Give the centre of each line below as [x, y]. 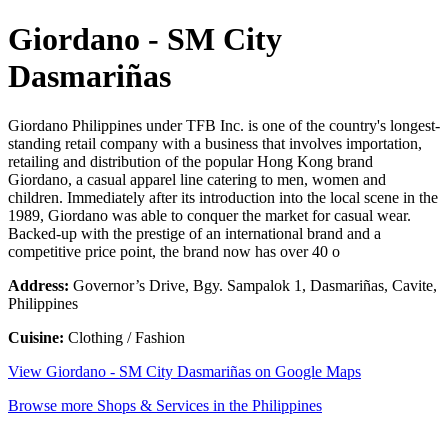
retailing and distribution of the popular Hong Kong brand [190, 161]
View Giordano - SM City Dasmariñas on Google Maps [184, 371]
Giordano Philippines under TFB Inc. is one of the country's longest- [224, 125]
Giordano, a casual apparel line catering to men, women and [197, 179]
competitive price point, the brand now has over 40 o [174, 251]
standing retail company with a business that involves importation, [215, 143]
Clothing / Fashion [124, 337]
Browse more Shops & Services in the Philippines [165, 405]
